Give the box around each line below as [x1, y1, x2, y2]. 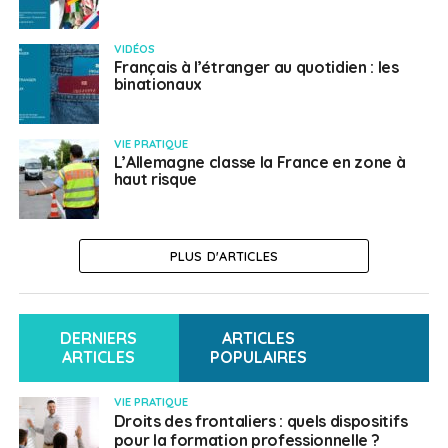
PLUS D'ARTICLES [169, 248, 279, 264]
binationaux [113, 74, 203, 94]
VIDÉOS [113, 42, 155, 56]
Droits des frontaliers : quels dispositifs [113, 411, 408, 431]
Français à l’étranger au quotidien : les [113, 57, 399, 77]
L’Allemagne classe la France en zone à [113, 152, 406, 172]
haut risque [113, 169, 198, 189]
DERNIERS [60, 328, 138, 348]
